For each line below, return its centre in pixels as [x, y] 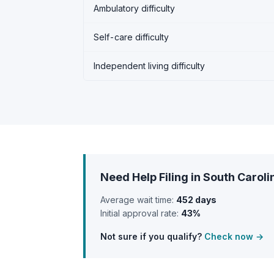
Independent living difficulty [149, 65]
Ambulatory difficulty [134, 8]
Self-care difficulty [131, 37]
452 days [196, 199]
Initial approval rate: [141, 213]
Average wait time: [138, 199]
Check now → [234, 236]
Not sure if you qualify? [152, 236]
